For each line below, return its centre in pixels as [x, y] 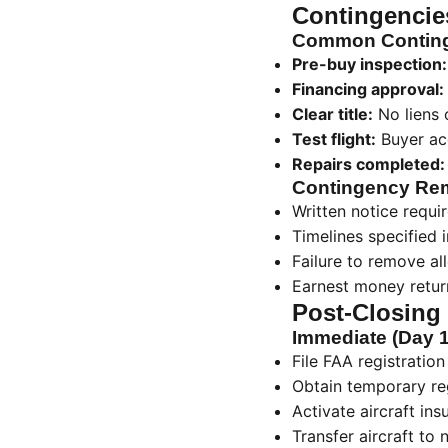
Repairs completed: [368, 164]
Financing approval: [368, 89]
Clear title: [332, 114]
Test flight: [334, 139]
